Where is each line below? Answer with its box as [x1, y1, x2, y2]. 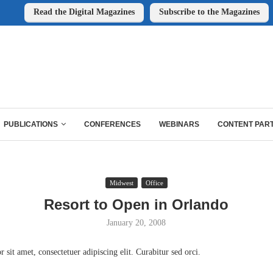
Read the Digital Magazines [33, 7, 135, 16]
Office [145, 179, 163, 186]
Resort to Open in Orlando [44, 196, 229, 213]
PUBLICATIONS [4, 120, 58, 129]
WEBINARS [159, 120, 199, 129]
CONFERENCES [84, 120, 141, 129]
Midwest [109, 179, 133, 186]
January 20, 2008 [107, 218, 166, 227]
